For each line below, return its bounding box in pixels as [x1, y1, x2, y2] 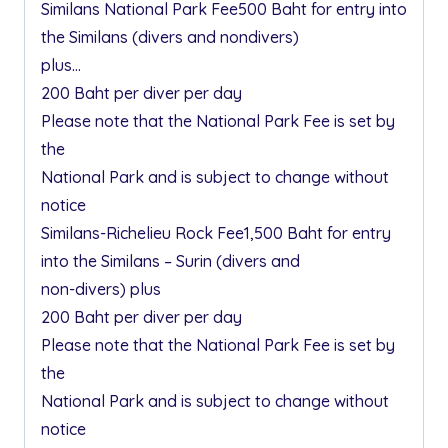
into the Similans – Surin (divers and [41, 251, 300, 272]
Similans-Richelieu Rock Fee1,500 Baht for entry [41, 223, 391, 244]
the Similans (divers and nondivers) [41, 27, 299, 48]
